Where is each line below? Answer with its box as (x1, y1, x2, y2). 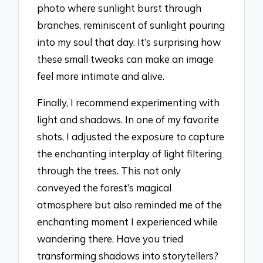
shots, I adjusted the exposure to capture (37, 130, 225, 143)
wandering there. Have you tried (37, 232, 184, 245)
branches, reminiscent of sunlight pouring (37, 19, 225, 32)
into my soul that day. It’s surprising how (37, 36, 221, 49)
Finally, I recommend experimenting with (37, 96, 220, 109)
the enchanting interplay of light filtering (37, 147, 222, 160)
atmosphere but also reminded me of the (37, 198, 222, 211)
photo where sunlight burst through (37, 2, 202, 15)
